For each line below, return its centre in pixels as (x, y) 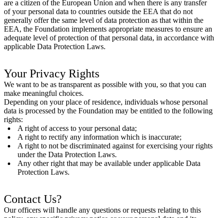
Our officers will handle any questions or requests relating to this (102, 210)
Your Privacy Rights (52, 73)
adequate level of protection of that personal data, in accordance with (109, 37)
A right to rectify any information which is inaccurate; (100, 137)
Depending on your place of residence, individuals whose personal (106, 102)
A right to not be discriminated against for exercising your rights (115, 145)
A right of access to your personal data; (77, 128)
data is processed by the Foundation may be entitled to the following (108, 110)
